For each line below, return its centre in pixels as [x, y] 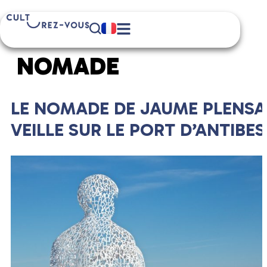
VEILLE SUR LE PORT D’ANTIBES [138, 130]
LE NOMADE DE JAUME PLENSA [138, 109]
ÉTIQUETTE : [91, 37]
